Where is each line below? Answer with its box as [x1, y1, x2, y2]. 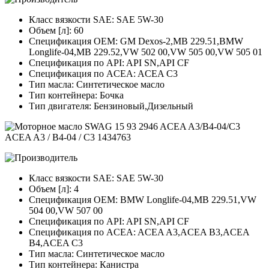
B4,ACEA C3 [29, 238, 83, 249]
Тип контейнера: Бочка [29, 90, 124, 101]
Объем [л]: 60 [29, 25, 83, 36]
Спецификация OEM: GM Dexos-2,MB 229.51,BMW [29, 36, 243, 47]
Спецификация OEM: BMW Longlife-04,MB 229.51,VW [29, 195, 256, 205]
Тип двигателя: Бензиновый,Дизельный [29, 101, 193, 112]
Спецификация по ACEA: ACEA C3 [29, 68, 178, 79]
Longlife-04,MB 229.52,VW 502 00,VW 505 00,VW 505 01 [29, 47, 262, 58]
